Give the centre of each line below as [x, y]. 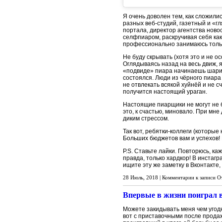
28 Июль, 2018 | [142, 177]
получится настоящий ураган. [165, 92]
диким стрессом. [146, 118]
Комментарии [178, 177]
